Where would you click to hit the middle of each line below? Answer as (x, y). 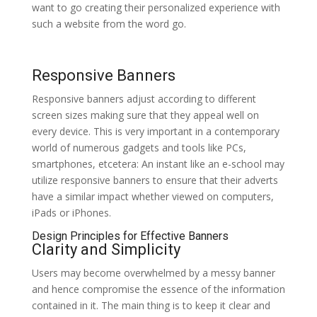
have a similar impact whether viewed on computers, (152, 196)
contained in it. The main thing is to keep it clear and (151, 305)
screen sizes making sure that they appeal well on (145, 115)
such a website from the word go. (109, 23)
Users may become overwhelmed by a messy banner (153, 272)
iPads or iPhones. (71, 212)
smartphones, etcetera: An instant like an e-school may (158, 163)
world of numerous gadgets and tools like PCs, (139, 147)
